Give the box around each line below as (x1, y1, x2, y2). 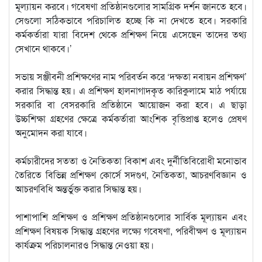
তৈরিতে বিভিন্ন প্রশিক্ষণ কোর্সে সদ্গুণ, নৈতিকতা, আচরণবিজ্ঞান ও (15, 167, 247, 181)
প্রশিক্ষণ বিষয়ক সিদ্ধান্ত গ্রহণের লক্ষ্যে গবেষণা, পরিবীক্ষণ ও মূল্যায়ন (15, 223, 247, 237)
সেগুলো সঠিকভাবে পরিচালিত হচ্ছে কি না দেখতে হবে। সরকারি (15, 13, 247, 27)
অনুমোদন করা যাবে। (15, 125, 87, 139)
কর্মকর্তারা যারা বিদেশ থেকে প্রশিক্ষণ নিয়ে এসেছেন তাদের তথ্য (15, 27, 247, 41)
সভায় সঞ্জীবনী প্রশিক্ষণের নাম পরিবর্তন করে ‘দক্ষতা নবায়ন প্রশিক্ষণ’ (15, 69, 247, 83)
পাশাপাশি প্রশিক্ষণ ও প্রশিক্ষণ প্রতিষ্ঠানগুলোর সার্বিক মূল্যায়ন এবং (15, 209, 247, 223)
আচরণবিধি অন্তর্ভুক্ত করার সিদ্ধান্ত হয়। (15, 181, 142, 195)
